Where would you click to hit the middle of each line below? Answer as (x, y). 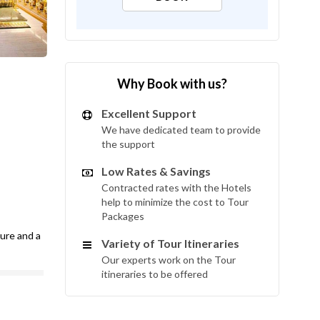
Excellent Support (149, 113)
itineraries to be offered (155, 274)
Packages (123, 216)
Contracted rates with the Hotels (176, 187)
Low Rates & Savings (156, 171)
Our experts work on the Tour (169, 260)
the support (128, 144)
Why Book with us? (172, 84)
